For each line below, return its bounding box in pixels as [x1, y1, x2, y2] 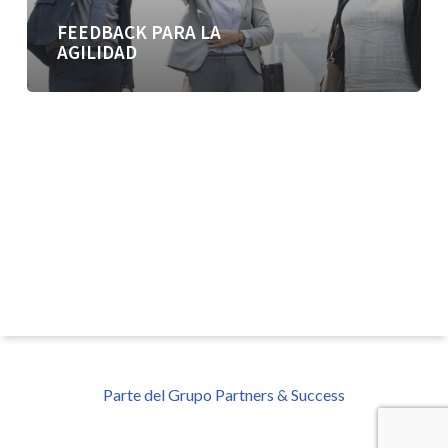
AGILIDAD [56, 39, 137, 64]
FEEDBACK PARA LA [56, 19, 221, 44]
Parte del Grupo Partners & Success [102, 385, 345, 404]
